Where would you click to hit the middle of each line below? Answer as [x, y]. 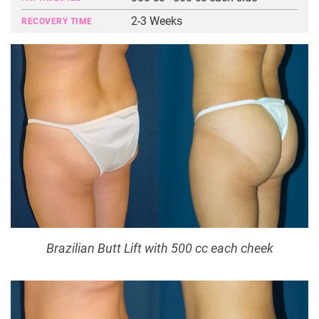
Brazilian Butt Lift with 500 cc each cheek [159, 249]
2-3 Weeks [157, 21]
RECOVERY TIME [57, 21]
